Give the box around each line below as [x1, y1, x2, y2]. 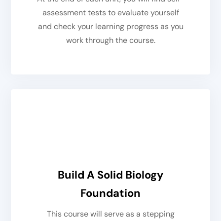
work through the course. [66, 35, 155, 46]
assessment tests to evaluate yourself [42, 7, 179, 18]
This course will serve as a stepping [46, 209, 175, 220]
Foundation [80, 186, 141, 201]
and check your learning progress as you [37, 21, 184, 32]
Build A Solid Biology [58, 168, 163, 183]
